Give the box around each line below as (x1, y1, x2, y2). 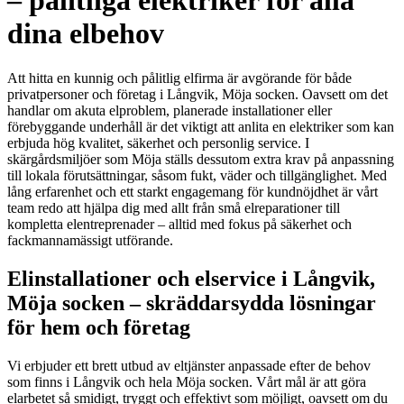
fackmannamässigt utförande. (7, 232, 173, 248)
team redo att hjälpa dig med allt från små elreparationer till (7, 199, 340, 216)
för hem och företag (7, 315, 190, 339)
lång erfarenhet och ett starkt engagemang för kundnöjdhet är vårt (7, 183, 378, 199)
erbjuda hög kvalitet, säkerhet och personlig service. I (7, 134, 309, 151)
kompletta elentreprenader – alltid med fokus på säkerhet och (7, 216, 352, 232)
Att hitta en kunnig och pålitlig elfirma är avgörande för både (7, 69, 352, 86)
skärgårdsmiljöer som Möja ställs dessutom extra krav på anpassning (7, 151, 394, 167)
